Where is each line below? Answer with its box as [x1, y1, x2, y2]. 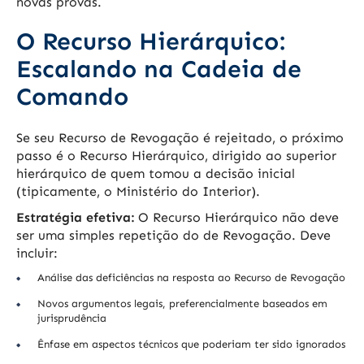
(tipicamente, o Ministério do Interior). [16, 184, 260, 200]
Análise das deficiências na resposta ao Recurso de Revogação [37, 271, 345, 284]
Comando [16, 82, 128, 112]
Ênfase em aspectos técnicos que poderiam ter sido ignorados [37, 338, 345, 351]
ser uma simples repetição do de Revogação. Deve [16, 227, 331, 244]
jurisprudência [37, 312, 106, 325]
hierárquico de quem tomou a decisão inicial [16, 166, 295, 182]
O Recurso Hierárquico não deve [134, 210, 339, 226]
